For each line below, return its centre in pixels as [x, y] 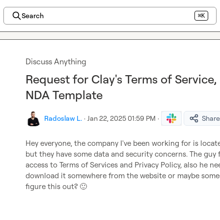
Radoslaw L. [63, 118]
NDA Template [64, 95]
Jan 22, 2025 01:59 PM [122, 118]
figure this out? [53, 186]
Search [32, 15]
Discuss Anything [56, 61]
